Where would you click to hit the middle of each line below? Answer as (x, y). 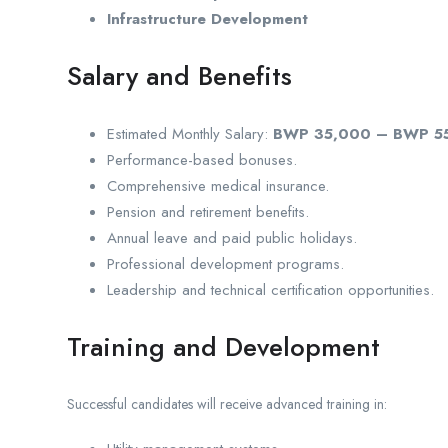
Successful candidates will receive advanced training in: (227, 404)
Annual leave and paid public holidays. (232, 238)
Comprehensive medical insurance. (218, 186)
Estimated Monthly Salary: (190, 134)
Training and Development (223, 347)
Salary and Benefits (179, 76)
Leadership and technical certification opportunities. (270, 290)
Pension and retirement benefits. (208, 212)
